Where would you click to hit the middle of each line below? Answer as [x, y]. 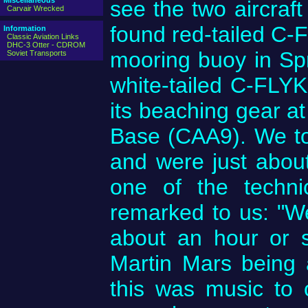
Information [25, 28]
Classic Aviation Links [43, 36]
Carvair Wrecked [35, 8]
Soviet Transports [37, 53]
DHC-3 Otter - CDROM [46, 45]
